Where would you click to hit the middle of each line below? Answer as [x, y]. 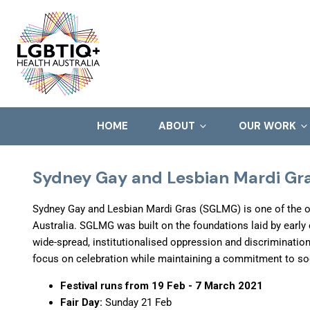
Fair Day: [81, 302]
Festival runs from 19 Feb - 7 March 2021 [162, 286]
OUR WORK [268, 126]
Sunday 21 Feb [138, 302]
